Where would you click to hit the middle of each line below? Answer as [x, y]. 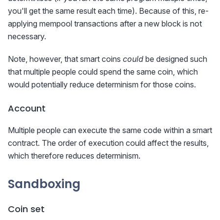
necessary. [27, 37]
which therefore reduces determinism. [74, 156]
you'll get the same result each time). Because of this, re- [108, 11]
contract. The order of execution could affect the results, [108, 143]
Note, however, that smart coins [65, 59]
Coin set [26, 209]
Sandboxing [44, 184]
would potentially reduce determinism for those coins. [102, 85]
